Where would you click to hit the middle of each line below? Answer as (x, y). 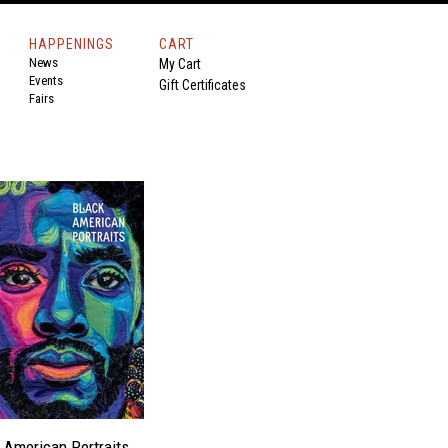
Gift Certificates (202, 85)
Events (46, 80)
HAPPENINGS (71, 44)
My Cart (180, 64)
